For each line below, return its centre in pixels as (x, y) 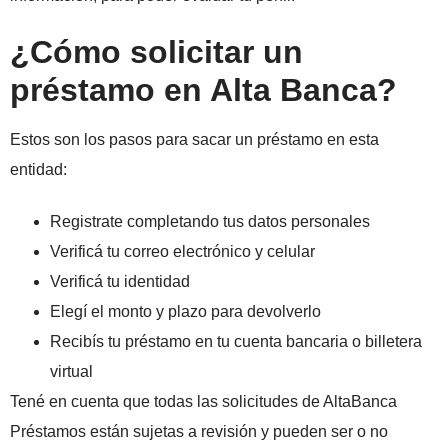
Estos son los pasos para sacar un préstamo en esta (194, 140)
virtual (71, 372)
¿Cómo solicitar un (156, 52)
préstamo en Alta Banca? (203, 90)
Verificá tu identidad (120, 282)
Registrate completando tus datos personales (210, 222)
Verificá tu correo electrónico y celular (182, 252)
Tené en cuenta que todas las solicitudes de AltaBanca (203, 402)
